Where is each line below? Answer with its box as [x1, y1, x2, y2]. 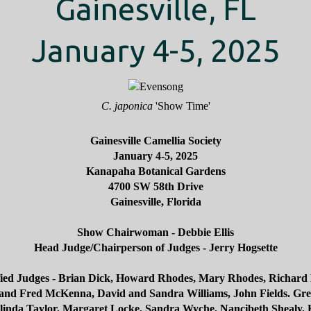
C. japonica [101, 100, 153, 112]
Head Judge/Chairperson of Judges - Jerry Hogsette [33, 242, 278, 254]
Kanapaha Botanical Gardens [85, 165, 226, 178]
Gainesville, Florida [110, 196, 201, 208]
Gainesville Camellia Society [90, 135, 221, 147]
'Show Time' [152, 100, 210, 112]
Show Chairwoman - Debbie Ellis [77, 226, 234, 239]
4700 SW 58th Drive [108, 180, 203, 193]
